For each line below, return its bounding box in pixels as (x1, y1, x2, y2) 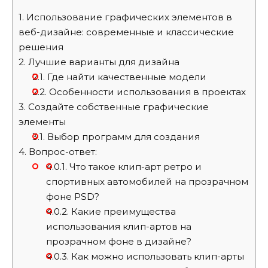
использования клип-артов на (45, 220, 191, 232)
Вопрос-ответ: (26, 145, 97, 157)
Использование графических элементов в (24, 11, 232, 23)
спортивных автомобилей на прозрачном (45, 175, 248, 187)
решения (19, 41, 63, 53)
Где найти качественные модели (44, 71, 206, 83)
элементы (19, 115, 66, 127)
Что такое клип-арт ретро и (66, 160, 202, 172)
